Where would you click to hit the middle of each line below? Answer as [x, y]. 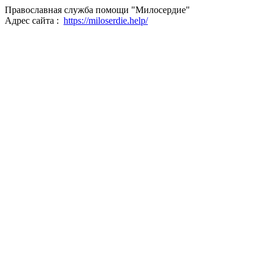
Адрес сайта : [34, 20]
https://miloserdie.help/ [106, 20]
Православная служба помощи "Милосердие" [97, 10]
